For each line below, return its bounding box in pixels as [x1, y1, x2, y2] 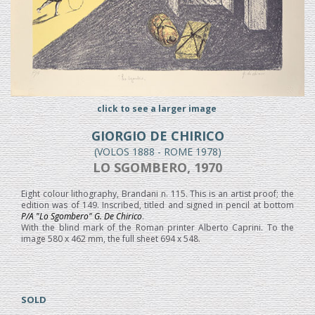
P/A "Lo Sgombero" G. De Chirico [21, 210, 142, 222]
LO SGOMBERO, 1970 [93, 158, 222, 176]
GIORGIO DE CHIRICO [91, 127, 224, 144]
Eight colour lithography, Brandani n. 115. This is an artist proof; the [21, 187, 294, 200]
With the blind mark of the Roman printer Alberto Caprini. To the [21, 221, 294, 233]
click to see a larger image [96, 102, 219, 115]
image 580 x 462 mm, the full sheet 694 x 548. [21, 232, 200, 245]
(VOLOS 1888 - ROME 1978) [94, 144, 221, 158]
